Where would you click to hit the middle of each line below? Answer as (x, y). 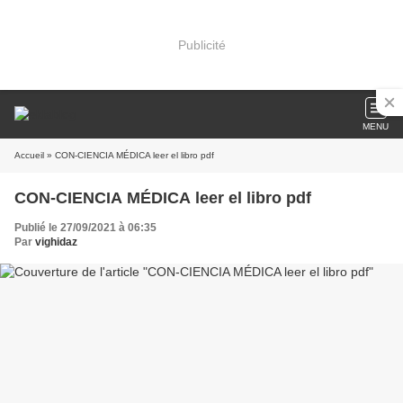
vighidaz (56, 242)
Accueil (29, 155)
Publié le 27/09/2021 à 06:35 (85, 228)
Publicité (201, 45)
